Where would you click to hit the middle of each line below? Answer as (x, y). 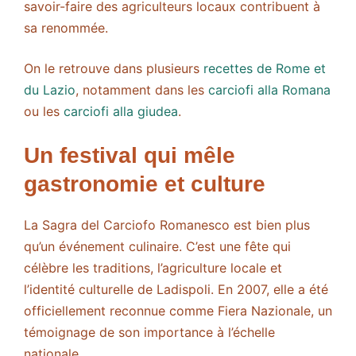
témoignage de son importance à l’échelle (149, 333)
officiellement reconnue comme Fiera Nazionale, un (178, 311)
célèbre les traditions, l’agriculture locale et (153, 268)
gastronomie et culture (145, 184)
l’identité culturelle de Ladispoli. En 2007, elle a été (176, 290)
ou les (44, 112)
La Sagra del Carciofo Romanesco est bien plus (167, 225)
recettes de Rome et (265, 69)
